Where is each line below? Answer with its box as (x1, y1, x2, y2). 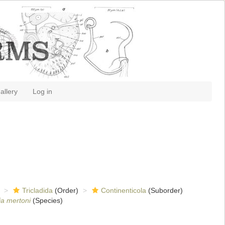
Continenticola (100, 186, 146, 194)
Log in (33, 87, 52, 95)
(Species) (30, 196, 63, 204)
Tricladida (22, 186, 53, 194)
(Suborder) (146, 186, 183, 194)
